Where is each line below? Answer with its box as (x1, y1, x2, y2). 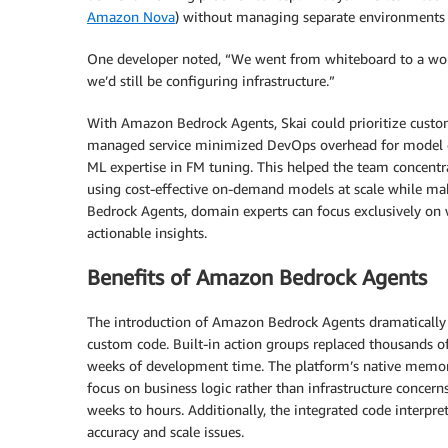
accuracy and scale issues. (87, 423, 244, 441)
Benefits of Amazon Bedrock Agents (87, 264, 427, 290)
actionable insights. (87, 223, 207, 241)
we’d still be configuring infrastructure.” (87, 71, 335, 89)
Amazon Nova (87, 7, 175, 25)
